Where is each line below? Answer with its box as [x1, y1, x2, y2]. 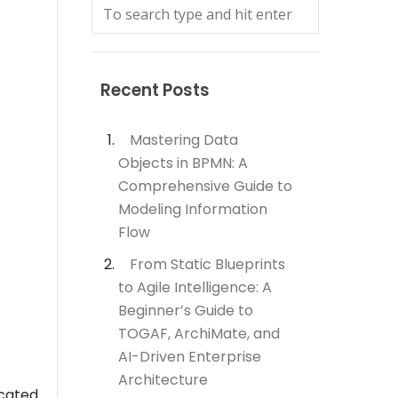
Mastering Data [130, 129, 238, 150]
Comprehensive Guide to [118, 175, 292, 196]
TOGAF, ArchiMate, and [118, 322, 280, 344]
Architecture [118, 369, 208, 390]
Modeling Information [118, 198, 267, 219]
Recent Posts [100, 77, 210, 102]
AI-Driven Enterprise [118, 346, 261, 367]
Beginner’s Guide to [118, 299, 253, 321]
